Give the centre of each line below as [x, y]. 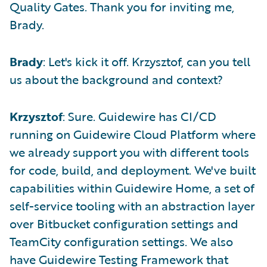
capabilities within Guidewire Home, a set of [132, 188]
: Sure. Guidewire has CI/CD [139, 116]
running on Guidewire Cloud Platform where [133, 134]
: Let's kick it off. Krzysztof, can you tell [147, 61]
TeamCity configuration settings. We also [121, 241]
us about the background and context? [116, 79]
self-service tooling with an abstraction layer [132, 206]
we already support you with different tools [129, 152]
